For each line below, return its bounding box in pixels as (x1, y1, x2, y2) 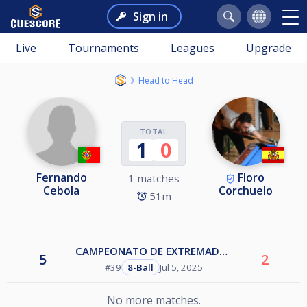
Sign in (132, 9, 168, 24)
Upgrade (246, 40, 291, 56)
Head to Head (138, 74, 193, 86)
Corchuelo (219, 183, 273, 198)
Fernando (36, 170, 87, 185)
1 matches (127, 171, 180, 185)
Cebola (43, 183, 79, 198)
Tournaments (68, 40, 139, 56)
